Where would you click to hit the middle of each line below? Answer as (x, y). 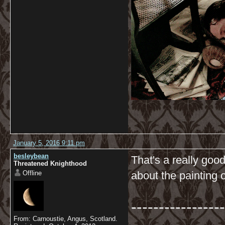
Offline (32, 173)
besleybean (31, 156)
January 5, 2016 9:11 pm (49, 143)
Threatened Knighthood (50, 163)
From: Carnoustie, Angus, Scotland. (66, 219)
